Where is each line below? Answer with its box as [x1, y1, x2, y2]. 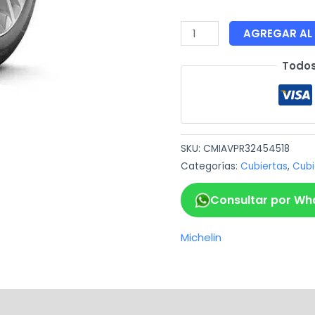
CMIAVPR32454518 [202, 141, 290, 155]
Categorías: [180, 159, 240, 173]
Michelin [180, 229, 221, 245]
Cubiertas [240, 159, 288, 173]
